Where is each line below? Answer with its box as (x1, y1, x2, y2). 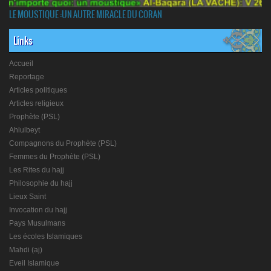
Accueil (9, 59, 33, 68)
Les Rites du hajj (9, 166, 64, 175)
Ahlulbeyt (9, 126, 40, 135)
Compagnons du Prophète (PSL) (9, 139, 117, 148)
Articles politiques (9, 86, 67, 95)
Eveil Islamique (9, 259, 59, 268)
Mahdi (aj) (9, 246, 42, 255)
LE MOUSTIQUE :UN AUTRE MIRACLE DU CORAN (9, 8, 162, 22)
